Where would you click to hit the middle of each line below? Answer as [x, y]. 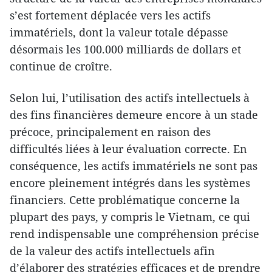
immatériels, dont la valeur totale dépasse [119, 32]
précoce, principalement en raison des [110, 132]
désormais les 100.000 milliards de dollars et [125, 49]
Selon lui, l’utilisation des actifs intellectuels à [130, 98]
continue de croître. [61, 66]
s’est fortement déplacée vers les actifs [110, 15]
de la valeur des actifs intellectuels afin [112, 251]
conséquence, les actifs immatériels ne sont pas [134, 166]
